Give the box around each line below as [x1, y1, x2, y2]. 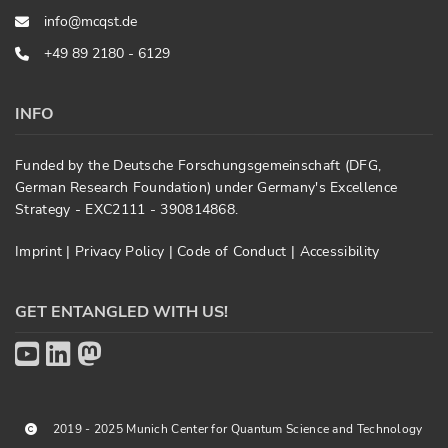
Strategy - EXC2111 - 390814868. [15, 200, 239, 219]
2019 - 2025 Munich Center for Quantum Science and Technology [52, 420, 423, 437]
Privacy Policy [75, 242, 169, 261]
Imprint [15, 242, 67, 261]
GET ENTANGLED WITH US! [15, 301, 228, 323]
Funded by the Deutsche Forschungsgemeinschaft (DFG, [15, 156, 382, 175]
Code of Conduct [177, 242, 291, 261]
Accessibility [299, 242, 380, 261]
